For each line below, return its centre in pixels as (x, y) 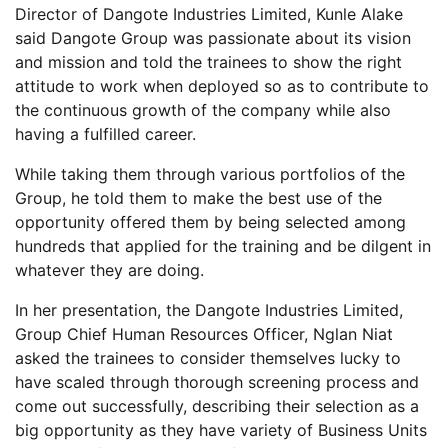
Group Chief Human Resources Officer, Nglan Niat (204, 334)
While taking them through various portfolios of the (210, 174)
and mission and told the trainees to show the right (208, 62)
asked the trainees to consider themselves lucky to (208, 358)
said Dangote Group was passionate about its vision (213, 38)
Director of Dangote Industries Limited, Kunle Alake (209, 14)
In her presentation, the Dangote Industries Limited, (209, 310)
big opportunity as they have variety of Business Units (221, 430)
